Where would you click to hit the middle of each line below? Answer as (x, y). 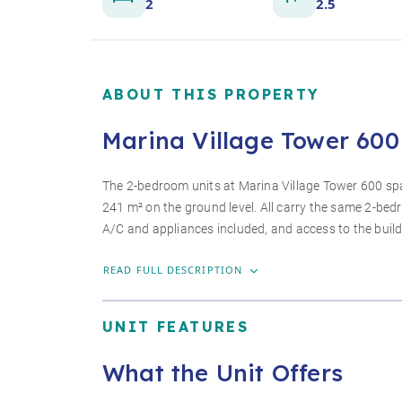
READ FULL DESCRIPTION (175, 269)
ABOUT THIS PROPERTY (211, 94)
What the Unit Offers (223, 372)
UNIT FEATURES (176, 326)
